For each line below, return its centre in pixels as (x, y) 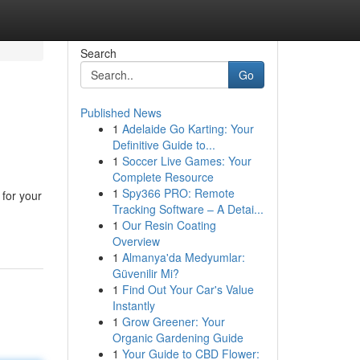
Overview (136, 241)
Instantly (133, 305)
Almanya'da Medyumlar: (183, 257)
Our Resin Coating (169, 225)
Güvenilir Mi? (145, 273)
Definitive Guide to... (164, 145)
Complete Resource (163, 177)
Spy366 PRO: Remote (178, 193)
